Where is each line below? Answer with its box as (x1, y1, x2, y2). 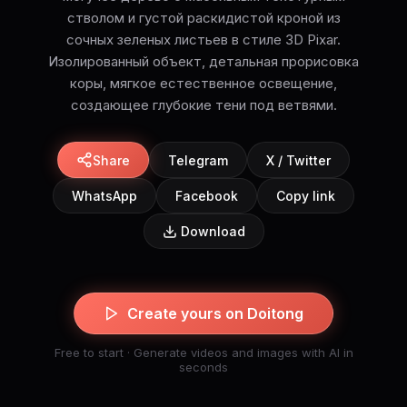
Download (180, 223, 245, 240)
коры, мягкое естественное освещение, (70, 74, 337, 93)
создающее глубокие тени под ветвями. (70, 96, 337, 114)
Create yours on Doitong (127, 304, 303, 323)
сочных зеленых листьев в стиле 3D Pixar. (66, 31, 341, 49)
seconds (179, 360, 228, 375)
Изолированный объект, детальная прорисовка (48, 53, 359, 71)
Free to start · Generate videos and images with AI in (54, 345, 353, 361)
